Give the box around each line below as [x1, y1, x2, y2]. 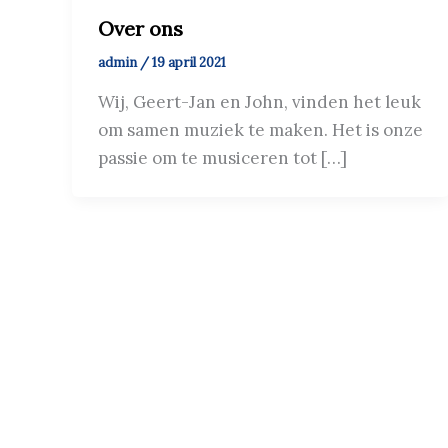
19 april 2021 [151, 54, 226, 72]
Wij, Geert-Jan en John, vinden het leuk [97, 90, 421, 113]
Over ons [97, 16, 183, 42]
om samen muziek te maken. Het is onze [97, 118, 423, 141]
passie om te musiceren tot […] [97, 146, 347, 169]
